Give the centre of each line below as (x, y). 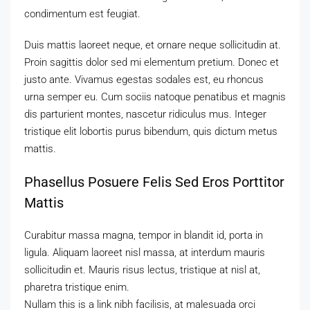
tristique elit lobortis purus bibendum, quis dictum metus (151, 132)
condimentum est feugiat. (82, 14)
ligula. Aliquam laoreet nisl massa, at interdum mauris (145, 253)
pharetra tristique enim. (77, 288)
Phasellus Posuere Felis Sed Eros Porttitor (154, 182)
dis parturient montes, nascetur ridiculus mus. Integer (145, 115)
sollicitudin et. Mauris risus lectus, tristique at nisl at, (142, 270)
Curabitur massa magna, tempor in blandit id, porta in (144, 236)
